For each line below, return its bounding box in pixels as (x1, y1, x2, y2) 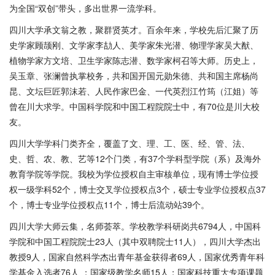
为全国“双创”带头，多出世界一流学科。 (9, 2, 161, 14)
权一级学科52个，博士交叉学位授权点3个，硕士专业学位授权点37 (9, 183, 266, 195)
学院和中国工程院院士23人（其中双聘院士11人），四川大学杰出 (9, 235, 261, 247)
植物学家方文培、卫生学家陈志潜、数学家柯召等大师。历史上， (9, 54, 258, 66)
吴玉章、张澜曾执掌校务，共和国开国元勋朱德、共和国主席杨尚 (9, 69, 258, 82)
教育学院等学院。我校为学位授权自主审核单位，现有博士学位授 (9, 168, 258, 180)
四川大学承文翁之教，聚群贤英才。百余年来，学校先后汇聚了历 (9, 23, 258, 36)
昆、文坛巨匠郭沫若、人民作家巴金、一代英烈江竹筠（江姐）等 (9, 85, 258, 97)
